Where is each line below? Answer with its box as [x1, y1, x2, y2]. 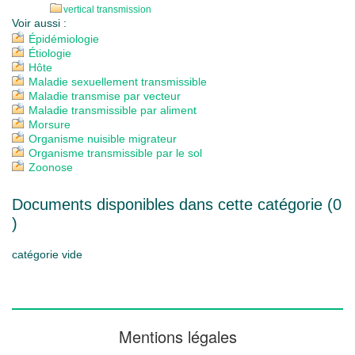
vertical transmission [63, 4, 151, 15]
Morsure [29, 118, 71, 131]
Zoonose [29, 161, 73, 174]
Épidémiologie [29, 32, 99, 45]
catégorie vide [12, 248, 82, 261]
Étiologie [29, 47, 71, 59]
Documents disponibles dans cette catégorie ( [12, 196, 333, 213]
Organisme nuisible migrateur [29, 132, 177, 145]
